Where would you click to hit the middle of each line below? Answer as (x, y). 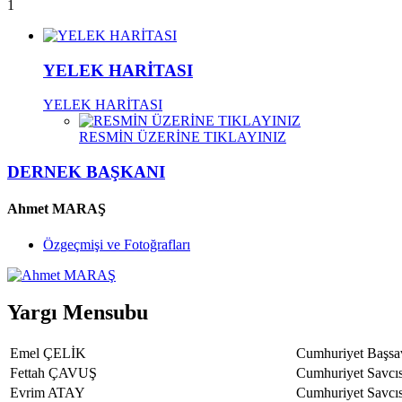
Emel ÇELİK (48, 354)
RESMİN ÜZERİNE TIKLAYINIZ (183, 137)
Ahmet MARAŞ (57, 209)
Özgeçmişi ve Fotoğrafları (117, 244)
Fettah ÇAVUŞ (53, 373)
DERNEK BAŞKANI (86, 172)
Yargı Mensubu (78, 313)
